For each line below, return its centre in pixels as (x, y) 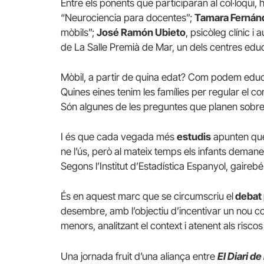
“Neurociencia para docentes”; (128, 17)
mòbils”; (79, 32)
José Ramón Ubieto (141, 32)
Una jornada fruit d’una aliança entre (139, 256)
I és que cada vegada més (119, 137)
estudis (194, 137)
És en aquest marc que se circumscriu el (147, 197)
